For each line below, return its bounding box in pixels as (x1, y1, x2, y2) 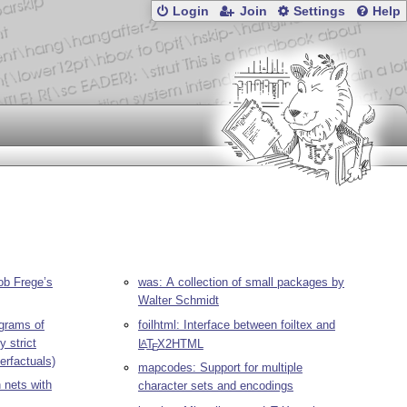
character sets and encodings (137, 379, 293, 393)
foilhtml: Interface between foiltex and (137, 317, 335, 332)
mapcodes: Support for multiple (137, 361, 303, 375)
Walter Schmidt (137, 293, 219, 308)
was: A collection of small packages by (137, 275, 344, 290)
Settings (293, 5, 346, 19)
